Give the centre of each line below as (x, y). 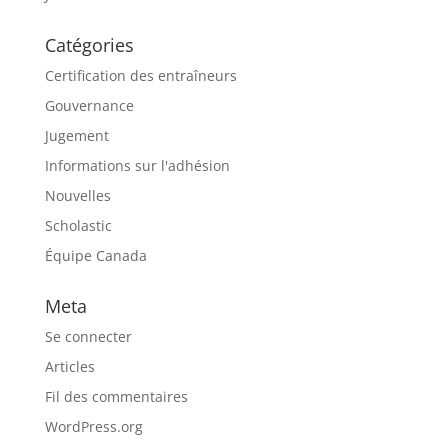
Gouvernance (89, 105)
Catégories (89, 45)
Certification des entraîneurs (140, 75)
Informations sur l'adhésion (137, 165)
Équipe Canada (95, 255)
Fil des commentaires (116, 396)
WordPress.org (93, 426)
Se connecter (88, 336)
